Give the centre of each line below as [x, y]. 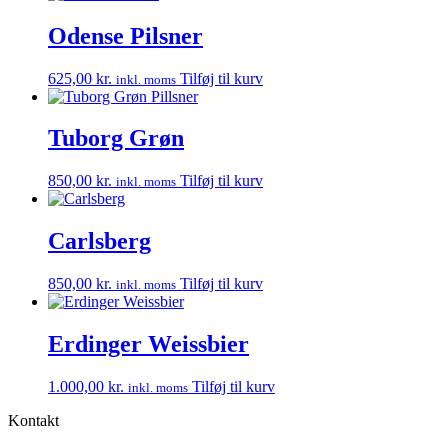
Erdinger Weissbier [148, 344]
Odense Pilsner [125, 35]
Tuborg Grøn [116, 138]
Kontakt [33, 420]
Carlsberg [99, 241]
